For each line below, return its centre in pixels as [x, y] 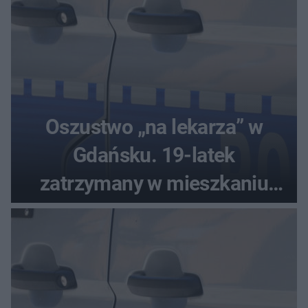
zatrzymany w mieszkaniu [154, 184]
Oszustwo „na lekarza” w [154, 127]
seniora [154, 212]
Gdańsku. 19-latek [154, 155]
